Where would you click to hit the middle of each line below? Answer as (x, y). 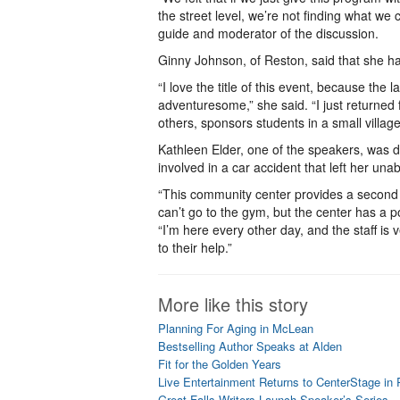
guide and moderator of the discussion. (268, 33)
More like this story (233, 304)
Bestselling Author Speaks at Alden (250, 346)
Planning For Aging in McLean (236, 328)
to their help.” (195, 247)
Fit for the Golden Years (220, 364)
